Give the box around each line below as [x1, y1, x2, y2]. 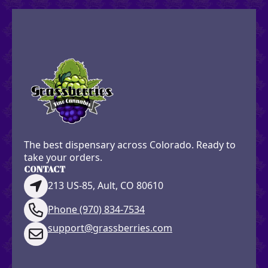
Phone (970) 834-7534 [48, 203, 145, 217]
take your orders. [24, 150, 102, 164]
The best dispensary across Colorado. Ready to [24, 138, 236, 151]
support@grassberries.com [48, 221, 172, 234]
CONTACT [24, 163, 65, 175]
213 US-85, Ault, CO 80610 [48, 179, 163, 193]
